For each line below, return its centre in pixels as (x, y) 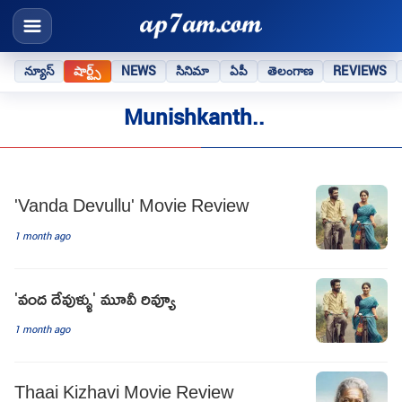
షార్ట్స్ (87, 70)
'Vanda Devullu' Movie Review (131, 204)
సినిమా (193, 70)
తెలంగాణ (290, 70)
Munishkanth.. (194, 117)
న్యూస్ (39, 70)
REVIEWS (360, 70)
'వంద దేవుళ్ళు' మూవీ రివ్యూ (95, 297)
